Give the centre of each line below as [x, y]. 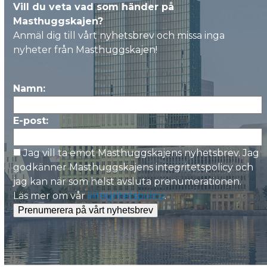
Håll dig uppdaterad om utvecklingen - [110, 27]
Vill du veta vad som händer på [94, 52]
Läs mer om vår [51, 241]
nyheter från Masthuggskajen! [86, 95]
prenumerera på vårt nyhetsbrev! [97, 39]
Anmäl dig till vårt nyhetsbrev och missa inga [119, 80]
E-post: [31, 166]
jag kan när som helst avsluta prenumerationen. [128, 226]
